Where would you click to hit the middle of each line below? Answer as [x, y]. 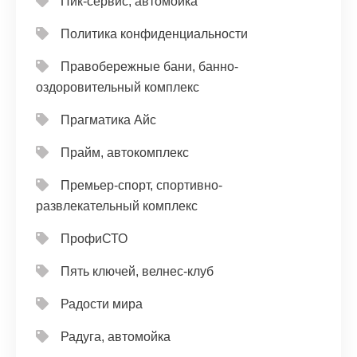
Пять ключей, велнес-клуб [137, 271]
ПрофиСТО [94, 239]
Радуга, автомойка [116, 337]
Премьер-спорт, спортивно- [141, 185]
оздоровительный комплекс [118, 87]
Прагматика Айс [108, 120]
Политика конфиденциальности [154, 34]
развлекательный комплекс [117, 206]
